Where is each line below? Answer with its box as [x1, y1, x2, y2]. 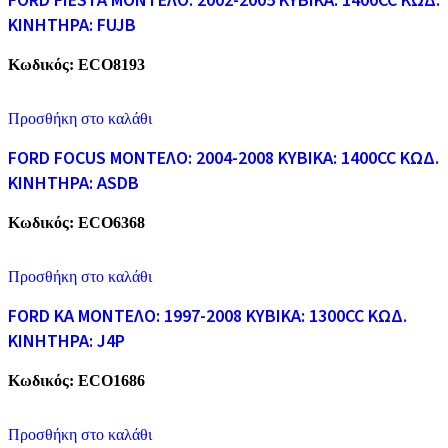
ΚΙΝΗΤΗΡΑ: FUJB [8, 12, 136, 38]
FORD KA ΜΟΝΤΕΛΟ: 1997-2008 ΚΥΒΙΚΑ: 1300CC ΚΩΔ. [8, 303, 407, 329]
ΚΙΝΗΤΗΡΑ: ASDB [8, 170, 139, 196]
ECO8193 [78, 55, 145, 73]
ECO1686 [78, 371, 145, 389]
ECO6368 [78, 213, 145, 231]
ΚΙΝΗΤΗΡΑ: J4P [8, 328, 125, 354]
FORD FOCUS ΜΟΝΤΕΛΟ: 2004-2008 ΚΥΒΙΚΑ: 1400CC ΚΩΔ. [8, 145, 439, 171]
